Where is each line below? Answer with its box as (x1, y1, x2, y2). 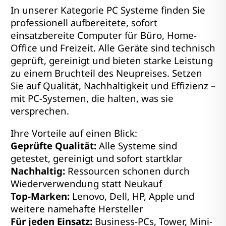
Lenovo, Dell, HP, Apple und (70, 189, 194, 202)
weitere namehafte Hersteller (11, 202, 143, 215)
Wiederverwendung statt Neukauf (11, 177, 162, 190)
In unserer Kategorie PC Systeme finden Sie (11, 3, 205, 16)
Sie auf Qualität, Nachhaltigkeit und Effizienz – (11, 79, 215, 92)
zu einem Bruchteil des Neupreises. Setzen (11, 66, 202, 79)
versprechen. (11, 104, 69, 117)
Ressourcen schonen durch (65, 164, 190, 177)
